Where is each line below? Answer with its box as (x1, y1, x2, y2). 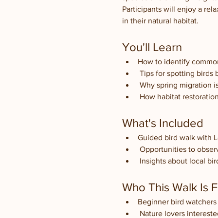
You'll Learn (122, 40, 182, 54)
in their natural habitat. (122, 17, 199, 25)
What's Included (122, 116, 203, 129)
